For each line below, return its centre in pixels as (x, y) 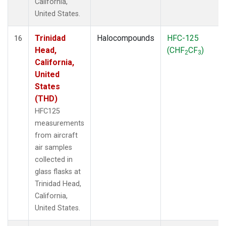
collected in (54, 159)
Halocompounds (126, 38)
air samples (53, 147)
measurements (60, 123)
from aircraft (56, 135)
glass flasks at (58, 172)
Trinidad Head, (58, 184)
